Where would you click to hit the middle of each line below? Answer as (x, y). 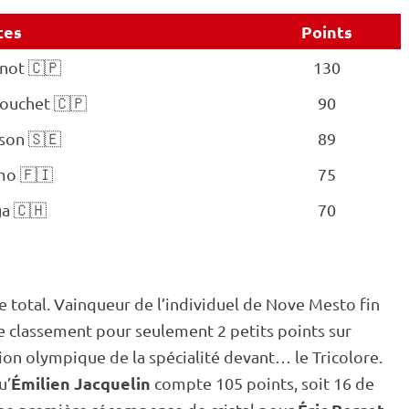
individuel (202, 304)
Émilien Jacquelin (81, 383)
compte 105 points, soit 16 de (262, 383)
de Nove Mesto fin (309, 304)
